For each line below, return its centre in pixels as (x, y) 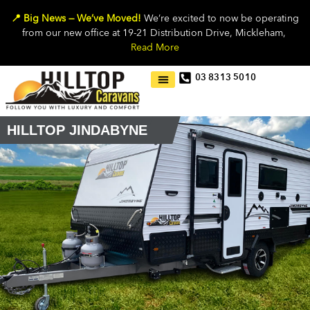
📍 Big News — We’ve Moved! (77, 18)
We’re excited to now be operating (221, 18)
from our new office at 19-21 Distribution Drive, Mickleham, (155, 33)
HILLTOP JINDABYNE (77, 130)
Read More (155, 47)
